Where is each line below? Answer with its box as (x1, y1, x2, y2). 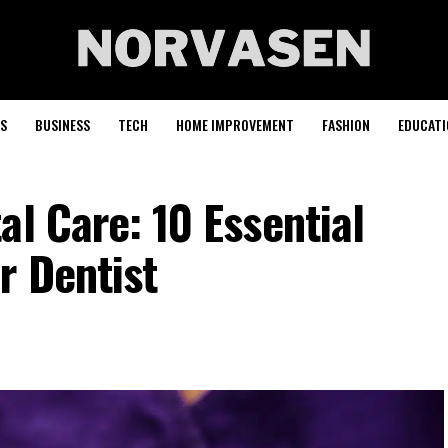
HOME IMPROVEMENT (176, 114, 294, 135)
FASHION (322, 114, 370, 135)
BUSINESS (35, 114, 90, 135)
